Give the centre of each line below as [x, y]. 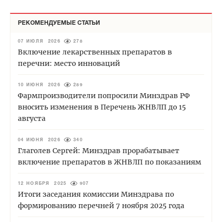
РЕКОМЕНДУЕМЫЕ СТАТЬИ [59, 23]
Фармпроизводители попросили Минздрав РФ [104, 96]
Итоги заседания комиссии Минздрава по [96, 194]
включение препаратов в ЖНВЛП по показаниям [110, 162]
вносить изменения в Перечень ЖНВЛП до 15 [102, 107]
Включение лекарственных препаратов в [95, 52]
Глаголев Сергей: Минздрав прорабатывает [99, 151]
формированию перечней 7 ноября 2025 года [101, 206]
